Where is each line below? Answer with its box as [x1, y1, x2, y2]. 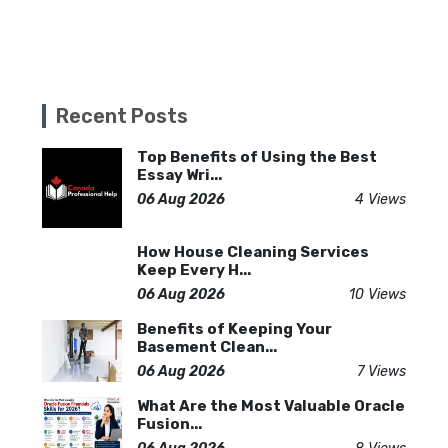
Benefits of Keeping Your [137, 320, 332, 338]
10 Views [349, 286, 406, 303]
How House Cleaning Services [137, 243, 369, 261]
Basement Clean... [137, 338, 277, 356]
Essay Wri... [137, 166, 222, 184]
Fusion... [137, 415, 202, 433]
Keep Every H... [137, 261, 251, 279]
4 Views [355, 191, 406, 208]
